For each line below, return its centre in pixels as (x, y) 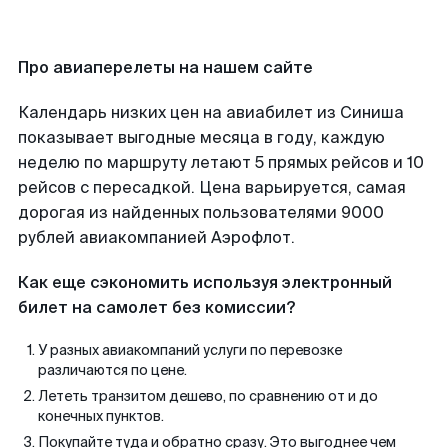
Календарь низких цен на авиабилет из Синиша (211, 112)
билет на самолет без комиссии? (156, 307)
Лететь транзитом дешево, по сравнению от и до (208, 396)
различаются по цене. (112, 370)
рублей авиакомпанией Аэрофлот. (156, 237)
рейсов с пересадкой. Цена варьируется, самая (212, 187)
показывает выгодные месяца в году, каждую (201, 137)
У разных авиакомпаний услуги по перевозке (190, 350)
